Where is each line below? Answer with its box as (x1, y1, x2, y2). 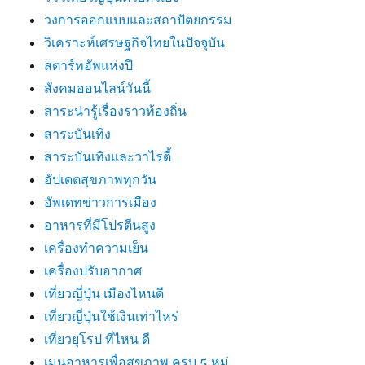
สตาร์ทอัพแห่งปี (44, 57, 134, 73)
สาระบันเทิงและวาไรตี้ (44, 148, 172, 165)
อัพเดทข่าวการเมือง (44, 194, 157, 210)
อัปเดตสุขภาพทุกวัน (44, 171, 157, 187)
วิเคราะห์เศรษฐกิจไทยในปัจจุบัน (44, 34, 226, 51)
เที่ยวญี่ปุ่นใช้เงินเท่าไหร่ (44, 308, 179, 324)
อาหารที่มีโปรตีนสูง (44, 217, 156, 233)
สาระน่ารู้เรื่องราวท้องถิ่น (44, 103, 187, 119)
